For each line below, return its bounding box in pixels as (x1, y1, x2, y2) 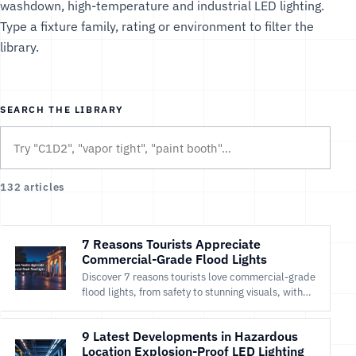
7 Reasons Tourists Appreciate (82, 235, 261, 252)
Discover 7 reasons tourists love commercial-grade (82, 269, 315, 284)
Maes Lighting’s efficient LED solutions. (82, 299, 261, 314)
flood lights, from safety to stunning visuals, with (82, 284, 303, 299)
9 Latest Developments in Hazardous (82, 328, 298, 345)
